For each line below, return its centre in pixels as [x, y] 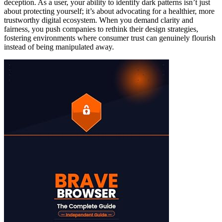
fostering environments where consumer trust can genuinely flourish [110, 38]
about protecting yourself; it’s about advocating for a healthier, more [109, 11]
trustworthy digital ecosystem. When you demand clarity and [99, 20]
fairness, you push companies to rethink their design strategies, [101, 29]
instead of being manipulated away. [59, 47]
